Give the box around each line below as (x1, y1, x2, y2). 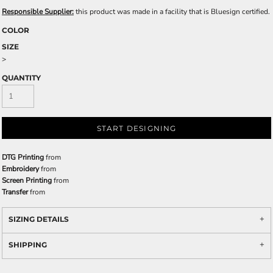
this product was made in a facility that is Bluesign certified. (74, 7, 270, 17)
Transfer (2, 187, 28, 197)
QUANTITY (2, 73, 41, 83)
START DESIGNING (96, 124, 177, 133)
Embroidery (2, 164, 39, 174)
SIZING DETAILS (9, 214, 69, 224)
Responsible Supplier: (2, 7, 74, 17)
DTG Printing (2, 152, 44, 163)
